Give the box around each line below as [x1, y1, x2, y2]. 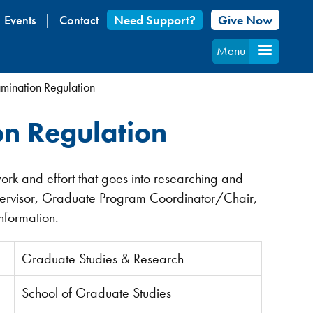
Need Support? [114, 12, 196, 28]
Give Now [218, 12, 273, 28]
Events [4, 12, 36, 28]
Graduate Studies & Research [22, 249, 184, 268]
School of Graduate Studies [22, 284, 172, 302]
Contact [59, 12, 99, 28]
